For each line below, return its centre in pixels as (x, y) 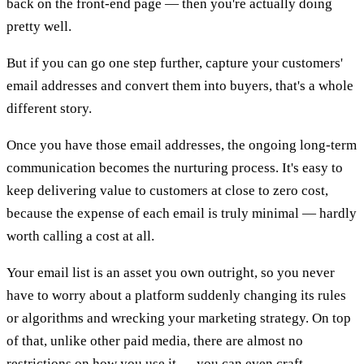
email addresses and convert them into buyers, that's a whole (180, 85)
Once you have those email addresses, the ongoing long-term (182, 145)
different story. (49, 108)
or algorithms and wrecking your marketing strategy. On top (179, 318)
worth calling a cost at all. (80, 236)
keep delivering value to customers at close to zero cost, (167, 190)
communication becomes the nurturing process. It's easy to (175, 167)
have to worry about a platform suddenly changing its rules (176, 295)
